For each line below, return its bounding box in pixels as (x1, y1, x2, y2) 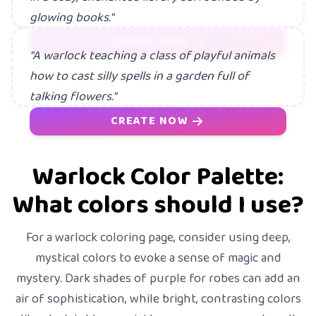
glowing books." (30, 6, 114, 30)
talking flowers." (30, 85, 116, 109)
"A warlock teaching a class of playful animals (30, 44, 275, 68)
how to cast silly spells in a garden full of (30, 65, 249, 88)
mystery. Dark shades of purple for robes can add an (16, 267, 300, 291)
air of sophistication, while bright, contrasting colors (15, 288, 301, 311)
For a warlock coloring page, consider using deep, (25, 226, 291, 250)
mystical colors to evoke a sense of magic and (35, 247, 281, 270)
